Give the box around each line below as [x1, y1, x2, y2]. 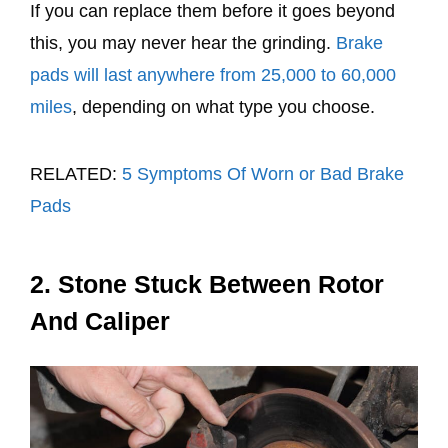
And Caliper [30, 306, 170, 335]
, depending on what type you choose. [72, 97, 380, 118]
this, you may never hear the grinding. [30, 33, 336, 54]
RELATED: [30, 163, 122, 184]
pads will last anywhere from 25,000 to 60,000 [30, 65, 396, 86]
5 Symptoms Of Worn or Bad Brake [122, 163, 404, 184]
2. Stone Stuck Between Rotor [30, 269, 384, 298]
